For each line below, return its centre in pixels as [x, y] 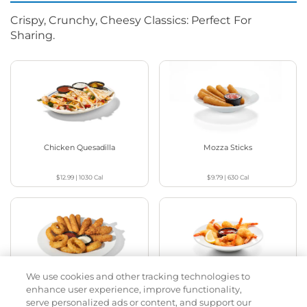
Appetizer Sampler [79, 283]
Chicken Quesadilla [79, 147]
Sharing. [33, 36]
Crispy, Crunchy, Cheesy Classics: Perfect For [131, 21]
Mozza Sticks [228, 147]
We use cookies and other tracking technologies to [138, 276]
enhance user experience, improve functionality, [134, 289]
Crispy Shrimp [228, 283]
